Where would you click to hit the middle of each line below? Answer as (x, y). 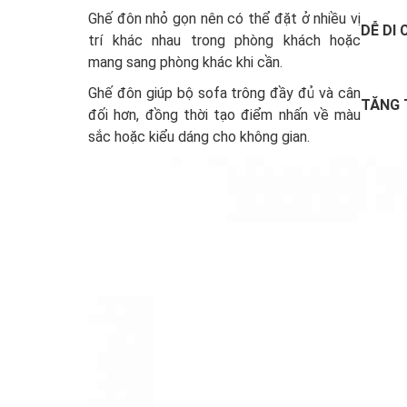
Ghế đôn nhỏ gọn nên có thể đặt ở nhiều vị (224, 19)
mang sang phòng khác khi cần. (185, 63)
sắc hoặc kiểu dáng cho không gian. (199, 137)
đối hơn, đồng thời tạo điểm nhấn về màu (224, 115)
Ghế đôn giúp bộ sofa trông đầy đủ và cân (224, 94)
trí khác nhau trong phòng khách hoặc (224, 41)
